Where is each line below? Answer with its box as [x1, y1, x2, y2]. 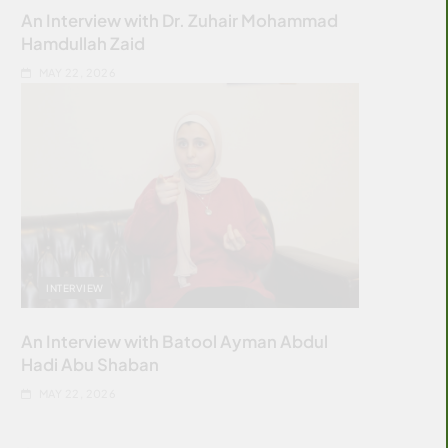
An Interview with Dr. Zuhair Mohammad [21, 9, 339, 31]
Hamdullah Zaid [21, 32, 146, 54]
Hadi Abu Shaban [21, 353, 160, 375]
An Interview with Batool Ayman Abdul [21, 330, 329, 352]
